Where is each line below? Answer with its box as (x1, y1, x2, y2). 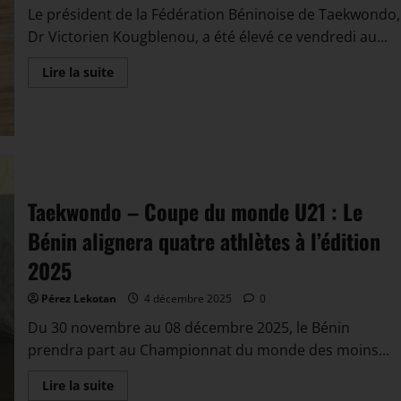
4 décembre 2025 (141, 290, 235, 306)
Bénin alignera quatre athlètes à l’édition (27, 224, 380, 257)
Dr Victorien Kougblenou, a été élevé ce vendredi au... (27, 26, 388, 47)
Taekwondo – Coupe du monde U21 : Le (27, 194, 363, 227)
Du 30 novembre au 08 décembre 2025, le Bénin (27, 317, 350, 337)
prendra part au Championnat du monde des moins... (27, 339, 389, 360)
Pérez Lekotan (40, 290, 116, 306)
